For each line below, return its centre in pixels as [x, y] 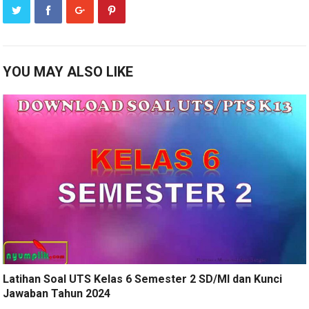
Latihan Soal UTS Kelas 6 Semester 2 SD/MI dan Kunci [143, 279]
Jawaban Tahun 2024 [57, 293]
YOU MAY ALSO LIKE [68, 71]
